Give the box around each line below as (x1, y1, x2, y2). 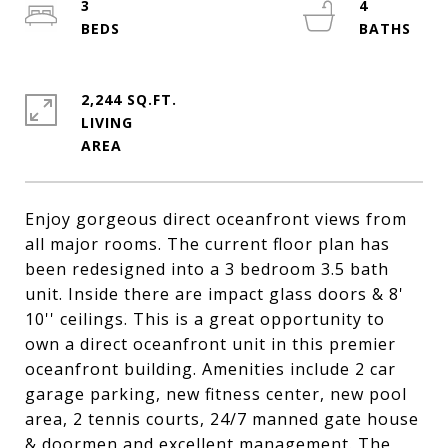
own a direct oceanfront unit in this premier (25, 333, 396, 355)
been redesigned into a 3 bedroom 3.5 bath (25, 258, 389, 280)
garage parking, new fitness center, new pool (25, 383, 407, 405)
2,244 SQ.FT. (81, 90, 177, 109)
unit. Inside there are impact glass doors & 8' (25, 283, 404, 305)
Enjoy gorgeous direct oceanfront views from (25, 208, 407, 230)
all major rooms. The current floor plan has (25, 233, 390, 255)
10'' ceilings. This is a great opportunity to (25, 308, 385, 330)
